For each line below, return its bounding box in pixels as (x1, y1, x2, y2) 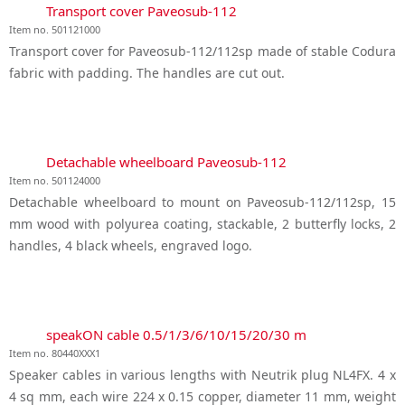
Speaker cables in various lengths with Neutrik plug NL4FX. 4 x (9, 365, 396, 383)
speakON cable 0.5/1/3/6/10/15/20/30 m (46, 325, 306, 344)
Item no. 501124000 (9, 174, 100, 188)
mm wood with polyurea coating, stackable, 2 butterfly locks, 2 (9, 214, 396, 232)
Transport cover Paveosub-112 (46, 2, 237, 21)
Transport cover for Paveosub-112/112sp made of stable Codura (9, 42, 396, 61)
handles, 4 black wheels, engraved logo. (9, 236, 252, 254)
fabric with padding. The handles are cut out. (9, 64, 285, 82)
